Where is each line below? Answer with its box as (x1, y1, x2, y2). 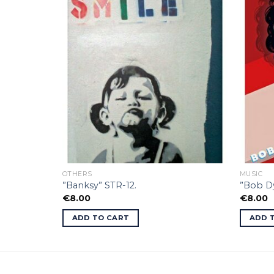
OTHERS (62, 169, 93, 178)
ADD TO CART (72, 213, 130, 223)
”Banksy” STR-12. (62, 180, 136, 191)
